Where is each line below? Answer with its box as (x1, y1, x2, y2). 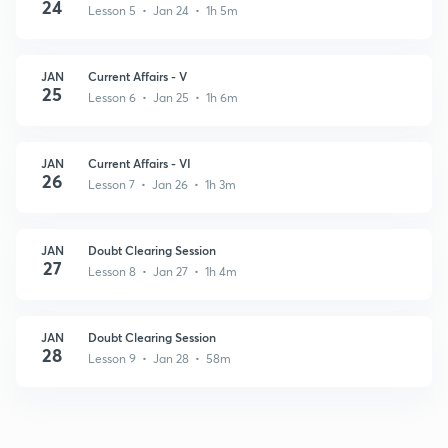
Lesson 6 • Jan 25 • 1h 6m (88, 89, 238, 105)
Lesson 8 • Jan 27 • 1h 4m (88, 263, 237, 279)
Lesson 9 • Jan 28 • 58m (88, 350, 231, 366)
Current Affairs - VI (88, 154, 191, 171)
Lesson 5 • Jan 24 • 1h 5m (88, 2, 238, 18)
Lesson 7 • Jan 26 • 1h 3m (88, 176, 236, 192)
